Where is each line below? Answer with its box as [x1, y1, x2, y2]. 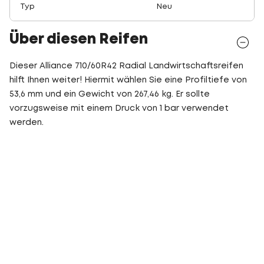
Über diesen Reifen [9, 34, 148, 46]
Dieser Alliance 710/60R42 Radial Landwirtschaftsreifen [9, 62, 243, 70]
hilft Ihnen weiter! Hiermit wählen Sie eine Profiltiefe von [9, 77, 247, 84]
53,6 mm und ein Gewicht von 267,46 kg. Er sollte [9, 91, 210, 98]
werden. [9, 119, 44, 126]
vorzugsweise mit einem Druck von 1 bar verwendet [9, 105, 229, 112]
